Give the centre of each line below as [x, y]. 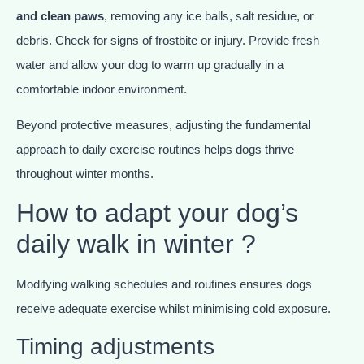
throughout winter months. [85, 174]
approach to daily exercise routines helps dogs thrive [155, 149]
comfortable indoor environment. [102, 89]
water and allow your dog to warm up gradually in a [150, 64]
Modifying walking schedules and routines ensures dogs [164, 284]
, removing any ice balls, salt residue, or [209, 15]
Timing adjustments [115, 346]
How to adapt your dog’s [157, 213]
